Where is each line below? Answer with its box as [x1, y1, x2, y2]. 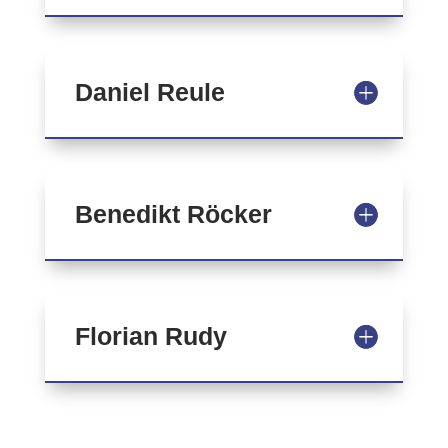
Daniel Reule [74, 78, 225, 106]
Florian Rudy [74, 322, 227, 350]
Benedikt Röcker [74, 200, 272, 228]
